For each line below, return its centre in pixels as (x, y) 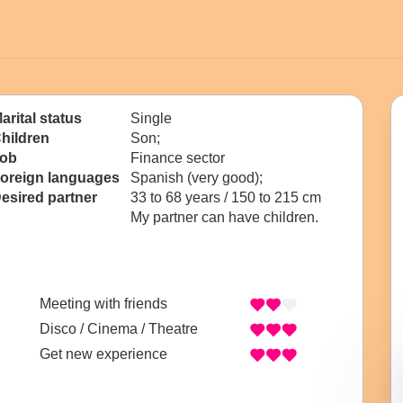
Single (151, 118)
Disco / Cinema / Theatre (119, 329)
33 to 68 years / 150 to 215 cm (226, 197)
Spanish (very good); (198, 178)
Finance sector (178, 158)
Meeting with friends (103, 304)
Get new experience (103, 354)
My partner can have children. (224, 217)
